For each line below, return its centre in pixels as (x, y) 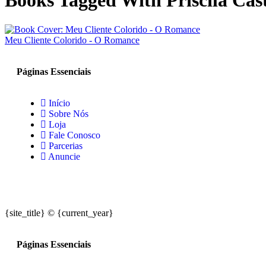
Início (59, 103)
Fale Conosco (75, 135)
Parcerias (66, 145)
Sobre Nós (69, 113)
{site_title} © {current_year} (59, 213)
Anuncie (64, 156)
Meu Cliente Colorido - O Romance (72, 40)
